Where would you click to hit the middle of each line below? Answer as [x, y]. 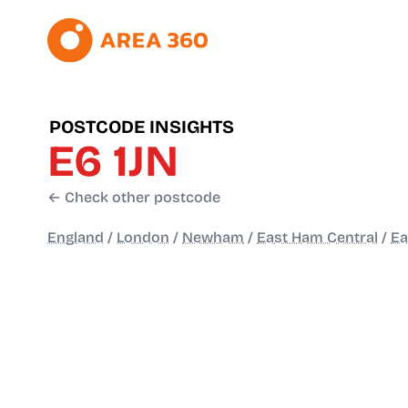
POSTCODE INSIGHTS [142, 127]
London [143, 238]
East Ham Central [317, 238]
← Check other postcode [134, 198]
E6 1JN [113, 162]
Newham [213, 238]
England [76, 238]
